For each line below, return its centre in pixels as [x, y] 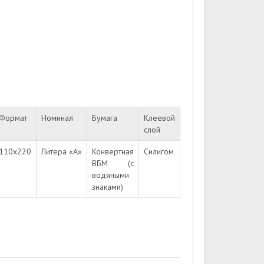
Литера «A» [62, 151]
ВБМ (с [113, 163]
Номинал [57, 118]
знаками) [108, 187]
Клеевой [159, 118]
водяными [110, 175]
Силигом [159, 151]
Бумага [105, 118]
